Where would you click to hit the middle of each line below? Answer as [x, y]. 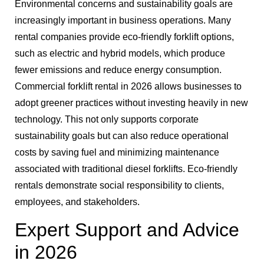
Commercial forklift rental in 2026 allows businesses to [128, 86]
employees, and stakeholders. [77, 202]
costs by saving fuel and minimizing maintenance [117, 152]
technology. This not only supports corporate [107, 119]
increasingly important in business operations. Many [123, 20]
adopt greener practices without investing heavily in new [131, 103]
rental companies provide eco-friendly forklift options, [124, 37]
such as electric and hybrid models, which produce [120, 53]
